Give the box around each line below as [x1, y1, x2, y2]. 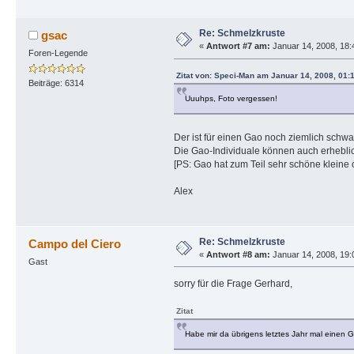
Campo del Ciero [28, 236, 122, 250]
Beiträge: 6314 [28, 77, 84, 88]
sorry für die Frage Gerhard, [173, 277, 292, 289]
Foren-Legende [28, 48, 88, 58]
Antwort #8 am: [205, 249, 270, 259]
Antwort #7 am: [205, 41, 270, 51]
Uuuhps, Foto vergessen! [184, 94, 277, 104]
